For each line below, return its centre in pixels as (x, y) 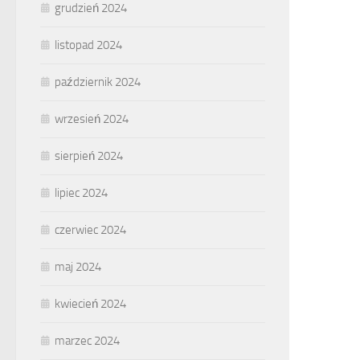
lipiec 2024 (81, 193)
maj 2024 (78, 267)
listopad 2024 (88, 45)
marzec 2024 (87, 341)
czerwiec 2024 (90, 230)
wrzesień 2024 (92, 119)
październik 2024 (98, 82)
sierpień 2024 (89, 156)
